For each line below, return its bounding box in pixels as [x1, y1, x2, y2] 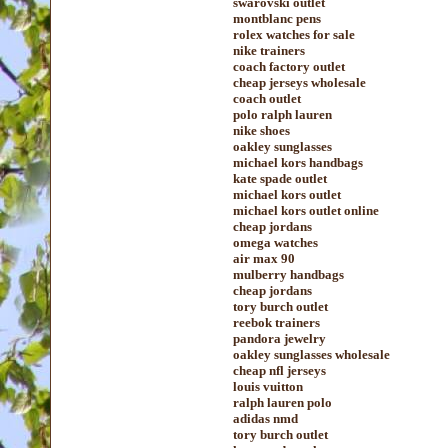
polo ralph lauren [233, 107, 332, 122]
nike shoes [233, 123, 290, 138]
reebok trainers [233, 315, 320, 330]
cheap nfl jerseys [233, 363, 326, 378]
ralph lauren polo [233, 395, 332, 410]
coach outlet [233, 91, 301, 106]
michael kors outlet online [233, 203, 379, 218]
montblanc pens [233, 11, 321, 26]
